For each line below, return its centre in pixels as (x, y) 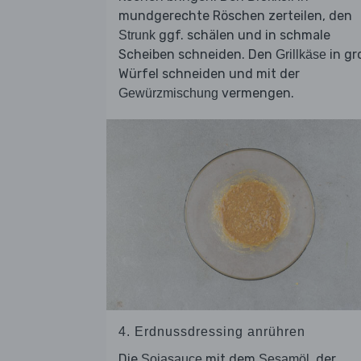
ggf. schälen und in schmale (243, 35)
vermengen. (256, 93)
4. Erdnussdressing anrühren (212, 331)
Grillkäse (301, 55)
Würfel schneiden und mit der (209, 74)
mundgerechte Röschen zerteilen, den (235, 16)
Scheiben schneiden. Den (197, 55)
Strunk (137, 35)
